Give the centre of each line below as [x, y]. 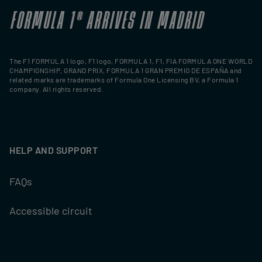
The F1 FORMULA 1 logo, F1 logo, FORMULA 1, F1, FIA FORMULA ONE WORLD [131, 61]
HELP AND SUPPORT [54, 150]
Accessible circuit [51, 211]
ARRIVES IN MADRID [144, 18]
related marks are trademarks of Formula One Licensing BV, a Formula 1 [124, 80]
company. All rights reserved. [56, 89]
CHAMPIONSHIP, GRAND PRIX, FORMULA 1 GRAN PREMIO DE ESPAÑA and [126, 70]
